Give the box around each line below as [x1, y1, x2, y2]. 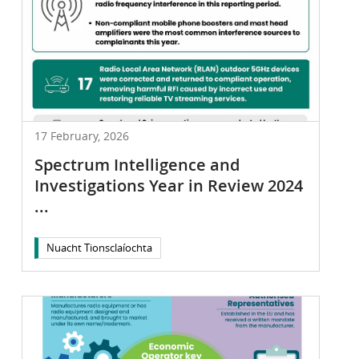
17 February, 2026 [34, 127, 129, 143]
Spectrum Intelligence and [34, 153, 240, 175]
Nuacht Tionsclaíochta [46, 240, 152, 255]
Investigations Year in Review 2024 [34, 174, 303, 196]
